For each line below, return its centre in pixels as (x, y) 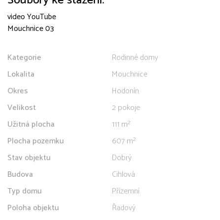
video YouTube (32, 17)
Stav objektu (29, 158)
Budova (20, 174)
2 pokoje (126, 108)
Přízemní (126, 191)
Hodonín (125, 91)
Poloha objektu (33, 208)
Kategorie (24, 57)
